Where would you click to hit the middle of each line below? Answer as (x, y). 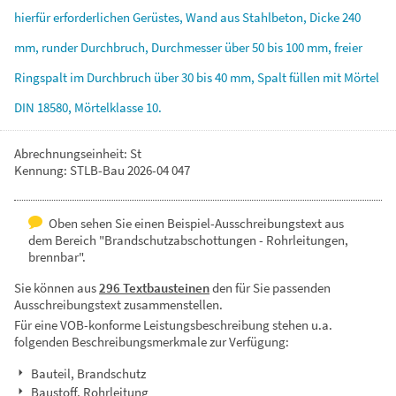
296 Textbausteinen (154, 288)
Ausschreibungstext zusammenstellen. (118, 305)
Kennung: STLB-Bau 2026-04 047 (102, 170)
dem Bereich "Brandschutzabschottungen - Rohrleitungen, (188, 240)
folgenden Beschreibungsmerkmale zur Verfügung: (152, 342)
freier (348, 47)
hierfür (34, 17)
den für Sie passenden (270, 288)
